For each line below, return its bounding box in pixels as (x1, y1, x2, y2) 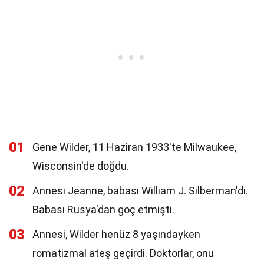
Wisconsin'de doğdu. (32, 160, 129, 172)
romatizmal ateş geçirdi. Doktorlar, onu (32, 247, 214, 259)
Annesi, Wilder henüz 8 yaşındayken (32, 228, 200, 240)
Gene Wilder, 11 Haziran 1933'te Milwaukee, (32, 141, 236, 153)
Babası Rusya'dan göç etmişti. (32, 203, 174, 216)
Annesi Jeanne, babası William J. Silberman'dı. (32, 184, 248, 197)
